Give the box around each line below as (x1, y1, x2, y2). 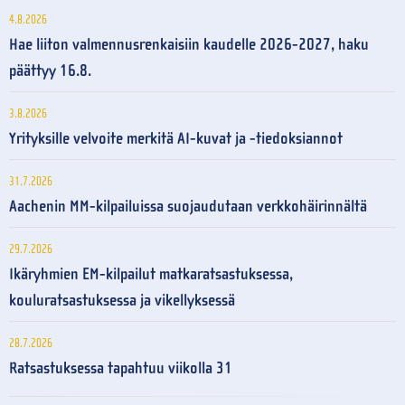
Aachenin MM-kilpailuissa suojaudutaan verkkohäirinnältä (9, 197, 367, 217)
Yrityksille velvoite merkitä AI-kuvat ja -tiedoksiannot (9, 129, 343, 149)
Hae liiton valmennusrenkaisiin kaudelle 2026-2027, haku (9, 35, 369, 55)
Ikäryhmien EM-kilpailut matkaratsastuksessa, (9, 265, 293, 285)
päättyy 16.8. (9, 61, 91, 81)
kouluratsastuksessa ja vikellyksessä (9, 291, 235, 311)
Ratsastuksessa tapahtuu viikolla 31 (9, 359, 232, 379)
